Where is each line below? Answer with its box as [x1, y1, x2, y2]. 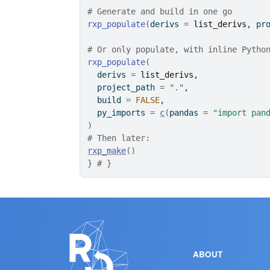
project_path [87, 83, 160, 92]
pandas [169, 108, 204, 118]
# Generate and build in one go [87, 7, 233, 16]
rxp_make [87, 146, 127, 155]
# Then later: [87, 133, 151, 143]
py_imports [87, 108, 151, 118]
